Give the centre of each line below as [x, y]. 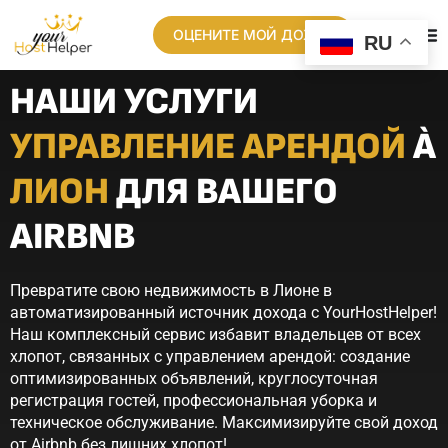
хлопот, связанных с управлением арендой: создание [210, 356]
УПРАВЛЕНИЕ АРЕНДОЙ [208, 147]
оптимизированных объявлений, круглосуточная [194, 378]
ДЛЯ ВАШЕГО [223, 192]
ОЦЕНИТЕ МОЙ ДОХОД [254, 34]
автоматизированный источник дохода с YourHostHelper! [223, 312]
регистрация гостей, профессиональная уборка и [193, 400]
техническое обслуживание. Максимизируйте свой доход [224, 422]
